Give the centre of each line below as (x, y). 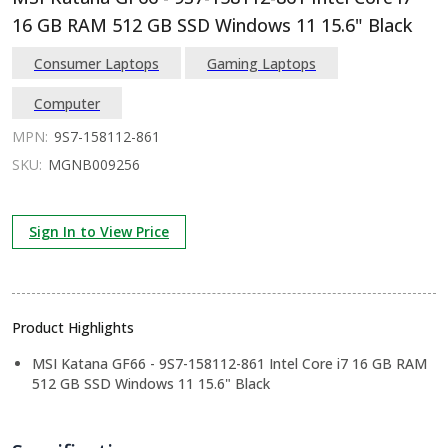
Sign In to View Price (99, 231)
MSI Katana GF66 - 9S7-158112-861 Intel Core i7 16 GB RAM (229, 363)
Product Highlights (73, 327)
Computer (67, 103)
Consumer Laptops (96, 63)
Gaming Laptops (261, 63)
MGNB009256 (94, 164)
